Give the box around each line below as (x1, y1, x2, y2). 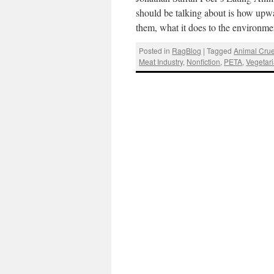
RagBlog (172, 45, 202, 56)
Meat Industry (139, 56, 183, 67)
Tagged (207, 45, 232, 56)
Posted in (139, 45, 171, 56)
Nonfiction (187, 56, 221, 67)
